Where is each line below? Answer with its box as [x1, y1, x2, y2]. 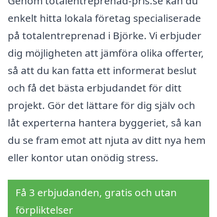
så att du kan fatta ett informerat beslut [8, 63, 197, 77]
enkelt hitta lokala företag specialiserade [8, 11, 201, 25]
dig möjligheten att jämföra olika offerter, [8, 46, 204, 60]
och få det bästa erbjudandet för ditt [8, 81, 182, 95]
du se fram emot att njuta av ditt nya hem [8, 133, 205, 147]
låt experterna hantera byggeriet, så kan [8, 116, 201, 130]
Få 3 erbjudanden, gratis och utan [15, 185, 177, 199]
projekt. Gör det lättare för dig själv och [8, 98, 195, 112]
